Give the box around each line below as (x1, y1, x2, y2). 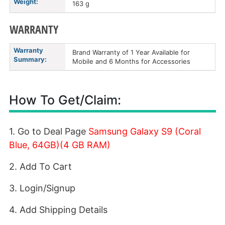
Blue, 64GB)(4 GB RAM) (9, 140, 110, 150)
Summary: (14, 55, 47, 63)
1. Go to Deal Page (9, 126, 88, 137)
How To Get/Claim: (9, 92, 121, 107)
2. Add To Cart (9, 161, 72, 172)
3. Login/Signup (9, 183, 75, 193)
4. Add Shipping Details (9, 204, 107, 215)
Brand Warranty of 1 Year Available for (72, 48, 190, 56)
